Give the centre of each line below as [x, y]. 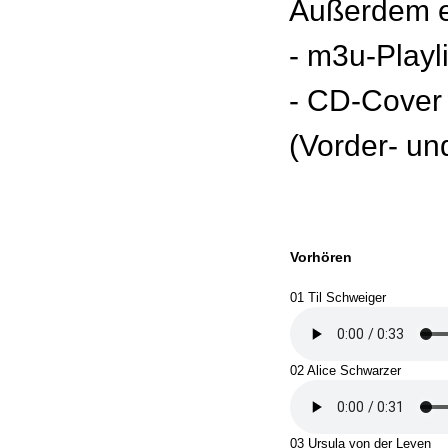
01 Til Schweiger [338, 297]
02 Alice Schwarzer [345, 370]
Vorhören [321, 257]
